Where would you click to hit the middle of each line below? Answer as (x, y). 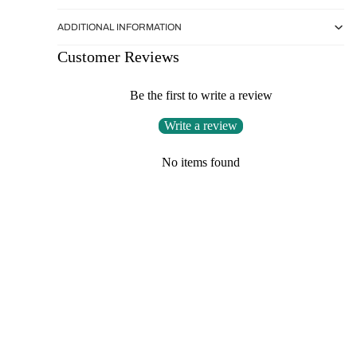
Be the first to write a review (201, 96)
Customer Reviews (118, 57)
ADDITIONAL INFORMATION (120, 27)
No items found (201, 163)
